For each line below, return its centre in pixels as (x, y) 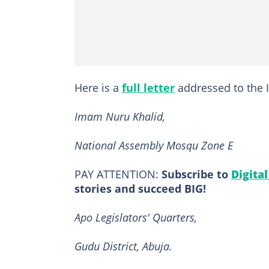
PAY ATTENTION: (116, 174)
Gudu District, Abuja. (123, 246)
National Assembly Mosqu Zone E (154, 145)
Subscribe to (195, 174)
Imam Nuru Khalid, (120, 116)
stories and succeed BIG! (140, 188)
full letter (148, 87)
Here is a (98, 87)
